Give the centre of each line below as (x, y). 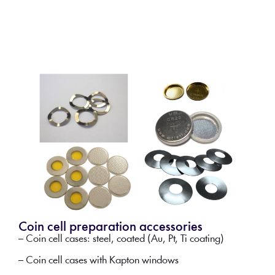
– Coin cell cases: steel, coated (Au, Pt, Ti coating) (121, 239)
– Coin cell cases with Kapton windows (98, 260)
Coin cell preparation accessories (110, 228)
